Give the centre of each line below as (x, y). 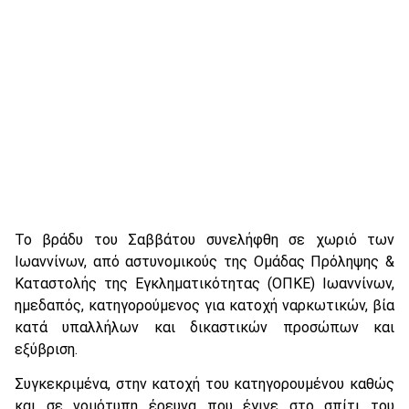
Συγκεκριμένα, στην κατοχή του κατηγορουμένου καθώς (204, 383)
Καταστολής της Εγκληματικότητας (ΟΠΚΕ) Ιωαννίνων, (204, 283)
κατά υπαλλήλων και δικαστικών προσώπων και (204, 327)
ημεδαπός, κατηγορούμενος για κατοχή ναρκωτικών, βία (204, 305)
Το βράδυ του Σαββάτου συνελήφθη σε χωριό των (204, 239)
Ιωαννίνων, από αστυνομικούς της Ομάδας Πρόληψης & (204, 261)
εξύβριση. (46, 349)
